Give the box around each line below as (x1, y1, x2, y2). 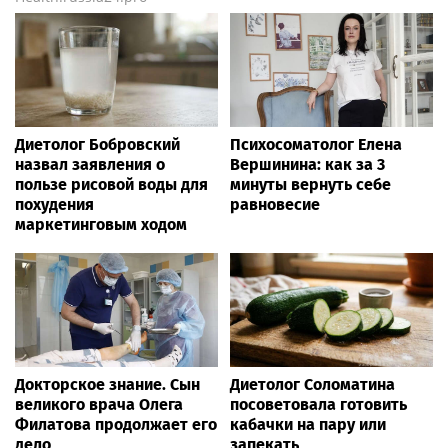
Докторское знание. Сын (15, 375, 200, 395)
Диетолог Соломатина (230, 375, 395, 395)
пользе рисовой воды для (15, 174, 208, 194)
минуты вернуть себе (230, 174, 391, 194)
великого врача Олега (15, 395, 183, 415)
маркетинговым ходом (15, 214, 187, 234)
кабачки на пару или (230, 415, 386, 435)
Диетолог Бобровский (15, 134, 180, 154)
